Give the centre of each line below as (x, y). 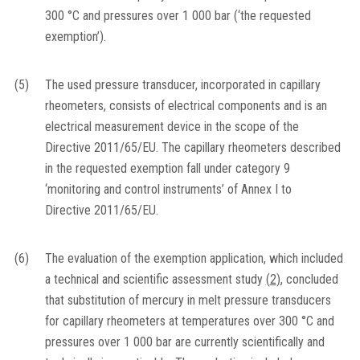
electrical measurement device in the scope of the (172, 127)
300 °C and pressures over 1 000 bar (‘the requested (178, 16)
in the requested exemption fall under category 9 (167, 169)
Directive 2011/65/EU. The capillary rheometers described (192, 148)
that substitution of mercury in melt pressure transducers (188, 301)
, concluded (309, 280)
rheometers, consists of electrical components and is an (186, 106)
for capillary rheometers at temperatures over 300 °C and (189, 321)
